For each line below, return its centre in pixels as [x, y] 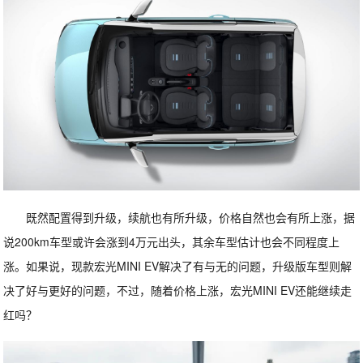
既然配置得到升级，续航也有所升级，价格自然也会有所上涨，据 [191, 218]
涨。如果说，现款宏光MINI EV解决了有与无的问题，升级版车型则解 [178, 266]
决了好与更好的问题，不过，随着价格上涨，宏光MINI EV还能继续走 [178, 290]
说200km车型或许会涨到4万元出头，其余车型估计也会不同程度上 [172, 242]
